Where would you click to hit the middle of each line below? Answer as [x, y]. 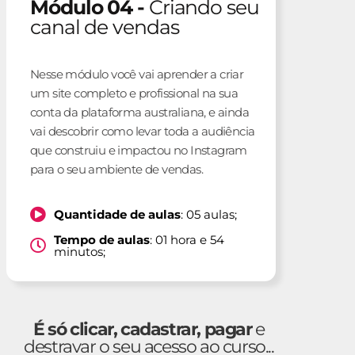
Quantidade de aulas [117, 215]
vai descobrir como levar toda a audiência [143, 131]
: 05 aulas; [209, 215]
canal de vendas [105, 27]
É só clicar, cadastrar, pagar [145, 329]
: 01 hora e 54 [187, 239]
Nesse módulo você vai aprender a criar [137, 74]
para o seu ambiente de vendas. [116, 169]
